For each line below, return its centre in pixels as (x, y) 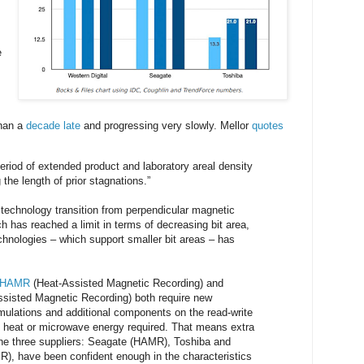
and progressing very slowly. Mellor (166, 126)
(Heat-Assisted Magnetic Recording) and (127, 283)
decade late (53, 126)
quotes (268, 126)
